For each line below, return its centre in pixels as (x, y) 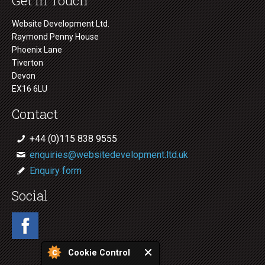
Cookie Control (99, 253)
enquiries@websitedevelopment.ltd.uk (109, 154)
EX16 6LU (30, 88)
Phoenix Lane (37, 49)
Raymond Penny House (55, 36)
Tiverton (28, 62)
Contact (35, 114)
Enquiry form (56, 170)
